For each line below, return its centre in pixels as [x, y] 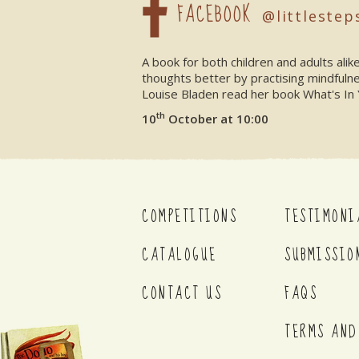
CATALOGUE [179, 255]
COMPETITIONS [190, 217]
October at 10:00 [217, 119]
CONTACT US [182, 294]
